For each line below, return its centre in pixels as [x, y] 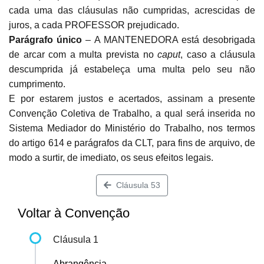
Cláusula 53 [136, 185]
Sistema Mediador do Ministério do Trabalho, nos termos [132, 128]
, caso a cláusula [218, 55]
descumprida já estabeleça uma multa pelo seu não [132, 70]
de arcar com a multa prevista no [83, 55]
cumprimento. [37, 84]
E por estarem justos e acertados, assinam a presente [132, 99]
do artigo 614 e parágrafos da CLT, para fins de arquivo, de [132, 143]
